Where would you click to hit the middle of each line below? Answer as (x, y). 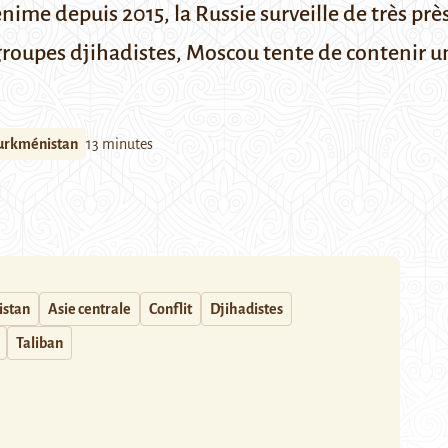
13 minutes (119, 144)
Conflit (170, 309)
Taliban (39, 343)
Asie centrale (89, 309)
